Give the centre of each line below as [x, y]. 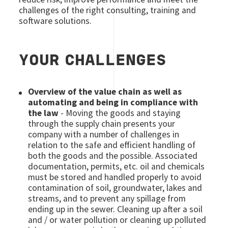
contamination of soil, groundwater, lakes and [115, 188]
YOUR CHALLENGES [93, 61]
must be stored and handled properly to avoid [115, 177]
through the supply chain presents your [102, 123]
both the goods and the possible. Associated [113, 155]
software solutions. [55, 21]
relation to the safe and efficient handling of [112, 145]
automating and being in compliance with [113, 102]
